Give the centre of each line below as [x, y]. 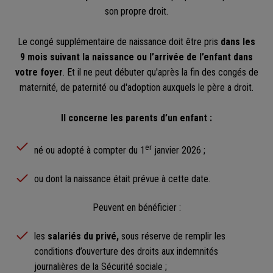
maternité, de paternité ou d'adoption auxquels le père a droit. [136, 88]
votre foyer [39, 73]
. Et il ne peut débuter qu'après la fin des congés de [160, 73]
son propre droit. [136, 12]
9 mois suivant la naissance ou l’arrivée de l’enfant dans [136, 57]
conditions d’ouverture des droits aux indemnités [126, 252]
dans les [238, 42]
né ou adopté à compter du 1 [90, 150]
